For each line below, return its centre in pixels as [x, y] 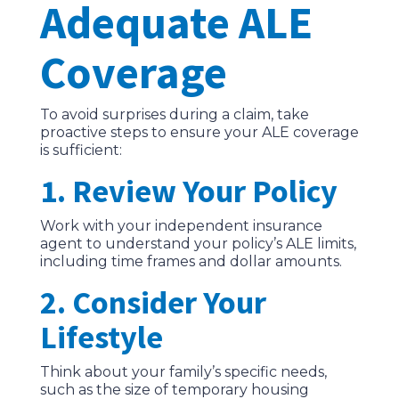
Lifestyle [101, 338]
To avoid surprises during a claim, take [174, 115]
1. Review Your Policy [188, 191]
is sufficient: [81, 151]
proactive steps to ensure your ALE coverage [199, 133]
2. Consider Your [153, 303]
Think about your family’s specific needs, [183, 372]
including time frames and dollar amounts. [191, 262]
